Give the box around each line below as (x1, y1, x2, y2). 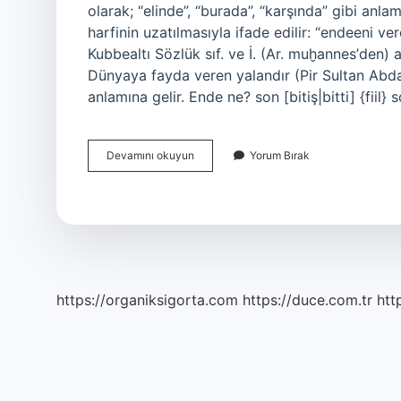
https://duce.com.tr (243, 291, 372, 309)
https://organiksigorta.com (56, 291, 238, 309)
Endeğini (193, 148, 236, 161)
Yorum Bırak (250, 149, 310, 162)
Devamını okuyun (107, 149, 194, 162)
